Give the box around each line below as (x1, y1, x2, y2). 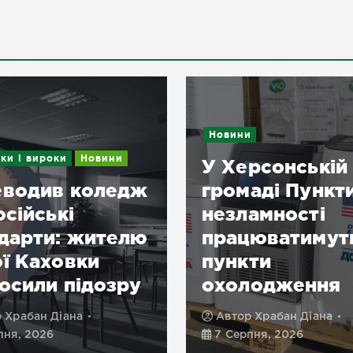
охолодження (202, 274, 341, 296)
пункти (202, 251, 271, 273)
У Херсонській (202, 156, 347, 178)
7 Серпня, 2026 (211, 330, 304, 340)
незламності (202, 203, 325, 225)
